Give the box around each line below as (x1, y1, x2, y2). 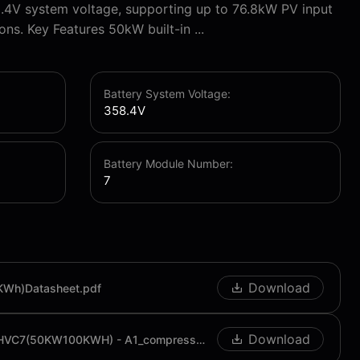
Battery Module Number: (104, 157, 234, 170)
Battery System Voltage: (104, 87, 231, 100)
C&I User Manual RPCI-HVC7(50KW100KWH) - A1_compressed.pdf (196, 332, 206, 346)
